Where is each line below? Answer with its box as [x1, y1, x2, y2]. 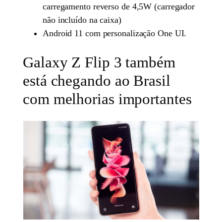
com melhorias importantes [23, 90, 192, 108]
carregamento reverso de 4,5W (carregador [43, 1, 195, 11]
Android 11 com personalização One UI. [43, 28, 187, 38]
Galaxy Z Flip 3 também [23, 53, 175, 71]
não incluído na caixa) [43, 14, 121, 25]
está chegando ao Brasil [23, 71, 170, 89]
